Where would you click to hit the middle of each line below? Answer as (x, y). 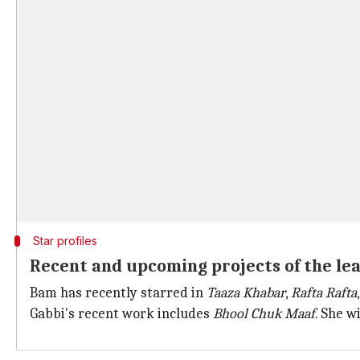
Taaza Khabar (246, 293)
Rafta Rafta (324, 293)
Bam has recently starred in (118, 293)
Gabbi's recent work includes (121, 314)
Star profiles (65, 241)
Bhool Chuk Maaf (264, 314)
